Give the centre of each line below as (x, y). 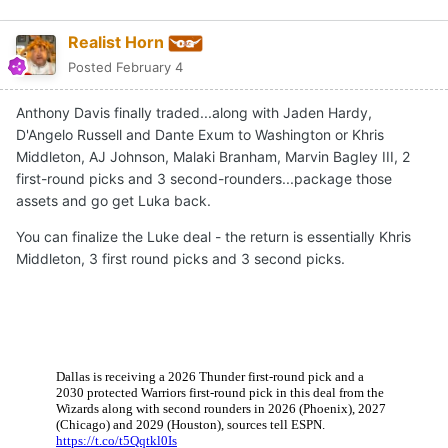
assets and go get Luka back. (113, 201)
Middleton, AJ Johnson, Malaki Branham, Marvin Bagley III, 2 (213, 157)
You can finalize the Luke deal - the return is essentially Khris (213, 237)
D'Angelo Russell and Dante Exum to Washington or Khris (200, 135)
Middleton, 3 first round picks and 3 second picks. (180, 259)
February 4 (149, 67)
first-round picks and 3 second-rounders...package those (204, 179)
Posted (92, 67)
